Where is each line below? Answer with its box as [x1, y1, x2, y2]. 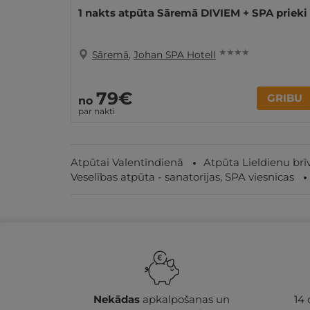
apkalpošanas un [139, 293, 230, 306]
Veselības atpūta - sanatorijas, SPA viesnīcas [71, 170, 294, 183]
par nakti [78, 106, 115, 116]
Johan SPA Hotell [134, 49, 216, 60]
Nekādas [93, 293, 140, 306]
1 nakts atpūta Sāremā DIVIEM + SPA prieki [78, 6, 307, 19]
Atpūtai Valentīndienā [71, 156, 183, 169]
